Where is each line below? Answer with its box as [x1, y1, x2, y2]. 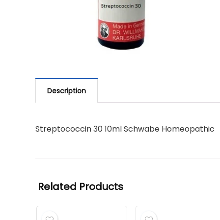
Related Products [38, 180, 123, 194]
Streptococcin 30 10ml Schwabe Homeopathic [35, 123, 215, 135]
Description [47, 86, 86, 96]
